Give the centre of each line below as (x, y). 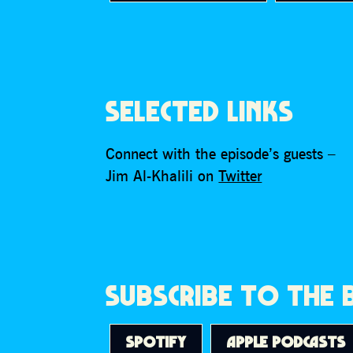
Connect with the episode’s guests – (221, 153)
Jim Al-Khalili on (162, 175)
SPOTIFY (156, 342)
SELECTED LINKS (200, 111)
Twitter (240, 175)
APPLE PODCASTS (287, 342)
